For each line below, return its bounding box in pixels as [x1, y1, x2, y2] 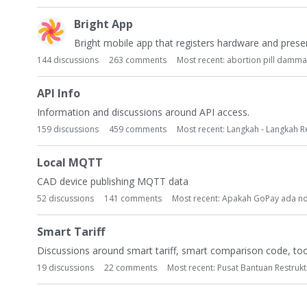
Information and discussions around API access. [37, 106, 249, 119]
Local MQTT [37, 155, 103, 170]
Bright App [74, 16, 133, 32]
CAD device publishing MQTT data [37, 175, 188, 188]
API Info [37, 86, 80, 101]
